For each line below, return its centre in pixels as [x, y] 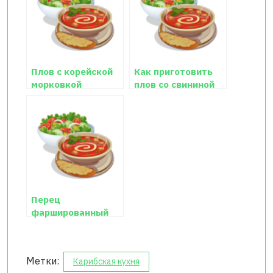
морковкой [56, 84]
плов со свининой [174, 84]
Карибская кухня [106, 261]
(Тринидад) [58, 225]
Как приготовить [173, 71]
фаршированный [70, 212]
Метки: [44, 261]
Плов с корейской [72, 71]
